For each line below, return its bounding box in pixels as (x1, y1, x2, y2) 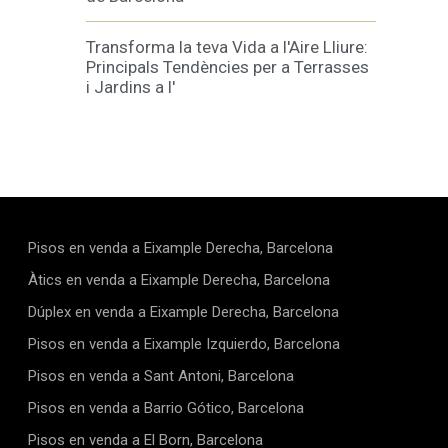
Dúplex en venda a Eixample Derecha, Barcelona (37, 303, 339, 321)
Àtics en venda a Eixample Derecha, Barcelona (38, 271, 330, 289)
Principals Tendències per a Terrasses (86, 57, 369, 77)
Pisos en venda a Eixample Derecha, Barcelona (37, 239, 333, 257)
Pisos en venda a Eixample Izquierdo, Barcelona (37, 335, 340, 353)
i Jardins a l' (86, 77, 175, 97)
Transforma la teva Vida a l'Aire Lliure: (86, 37, 368, 57)
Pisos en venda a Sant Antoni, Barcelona (37, 367, 294, 385)
